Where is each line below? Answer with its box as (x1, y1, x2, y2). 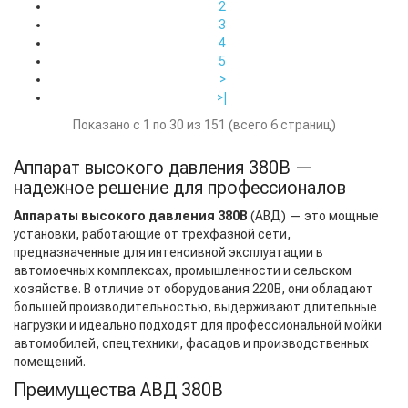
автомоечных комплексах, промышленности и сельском (14, 263, 352, 279)
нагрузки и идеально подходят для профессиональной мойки (14, 318, 382, 333)
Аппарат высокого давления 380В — (14, 157, 312, 179)
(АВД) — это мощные (248, 209, 379, 224)
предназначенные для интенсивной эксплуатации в (14, 245, 323, 260)
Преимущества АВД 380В (14, 379, 223, 402)
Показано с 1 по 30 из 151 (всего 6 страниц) (72, 117, 336, 133)
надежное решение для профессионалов (14, 177, 346, 199)
